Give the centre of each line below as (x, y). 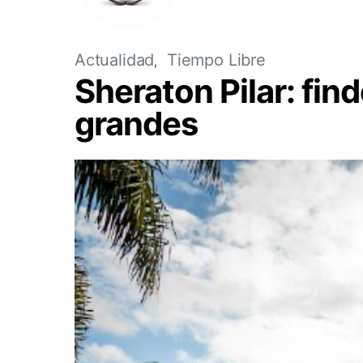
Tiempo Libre (216, 60)
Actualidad (115, 60)
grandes (136, 124)
